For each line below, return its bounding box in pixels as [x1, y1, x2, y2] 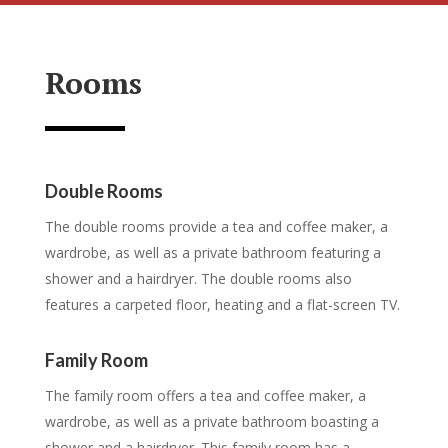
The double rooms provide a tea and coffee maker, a [44, 217, 388, 237]
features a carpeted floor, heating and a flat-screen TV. [44, 295, 400, 315]
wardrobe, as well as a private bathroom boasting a [44, 412, 379, 432]
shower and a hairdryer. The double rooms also [44, 269, 352, 289]
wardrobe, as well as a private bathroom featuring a [44, 243, 381, 263]
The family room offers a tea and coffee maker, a [44, 386, 366, 406]
